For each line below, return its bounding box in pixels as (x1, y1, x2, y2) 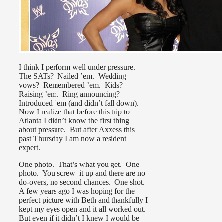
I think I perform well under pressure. (19, 63, 137, 72)
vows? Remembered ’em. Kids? (19, 81, 125, 90)
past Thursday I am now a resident (19, 134, 126, 143)
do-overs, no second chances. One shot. (19, 178, 147, 187)
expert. (19, 143, 40, 152)
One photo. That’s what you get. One (19, 160, 139, 169)
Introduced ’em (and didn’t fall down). (19, 99, 141, 108)
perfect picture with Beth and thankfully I (19, 196, 148, 205)
